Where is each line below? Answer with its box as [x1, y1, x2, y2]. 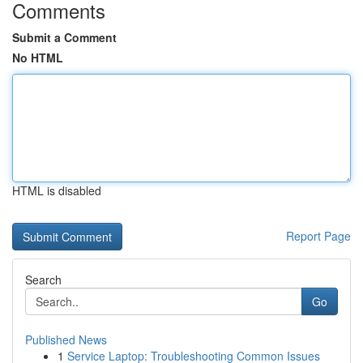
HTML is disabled [12, 182, 101, 199]
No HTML [12, 49, 63, 66]
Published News [25, 331, 107, 348]
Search [25, 271, 62, 288]
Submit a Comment [12, 29, 117, 45]
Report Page [286, 228, 351, 244]
